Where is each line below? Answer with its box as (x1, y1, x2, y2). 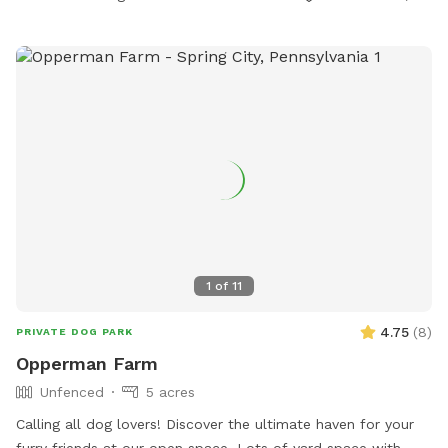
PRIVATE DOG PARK (16, 326, 133, 338)
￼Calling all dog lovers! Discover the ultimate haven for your (16, 416, 414, 433)
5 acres (146, 384, 195, 401)
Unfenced (40, 384, 104, 401)
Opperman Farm (16, 353, 158, 375)
